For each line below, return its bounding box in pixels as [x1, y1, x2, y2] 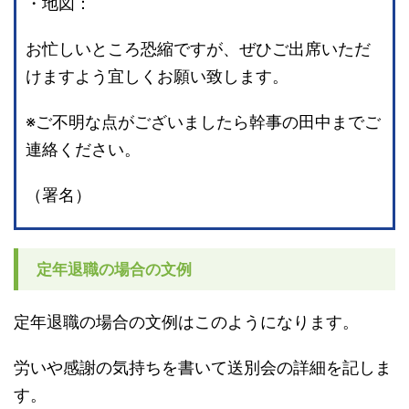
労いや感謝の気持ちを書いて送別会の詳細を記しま [14, 358, 392, 378]
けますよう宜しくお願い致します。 [26, 67, 288, 87]
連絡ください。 [26, 140, 141, 160]
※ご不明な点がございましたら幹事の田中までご [26, 112, 381, 132]
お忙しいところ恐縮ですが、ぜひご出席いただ [26, 39, 371, 59]
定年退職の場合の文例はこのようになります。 [14, 312, 359, 332]
